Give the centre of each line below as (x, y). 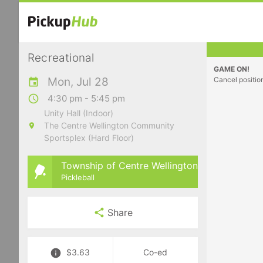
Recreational (61, 58)
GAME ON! (232, 69)
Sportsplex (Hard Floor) (89, 138)
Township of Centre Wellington (129, 165)
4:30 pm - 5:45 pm (86, 98)
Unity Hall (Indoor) (78, 113)
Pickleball (78, 177)
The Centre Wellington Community (109, 125)
